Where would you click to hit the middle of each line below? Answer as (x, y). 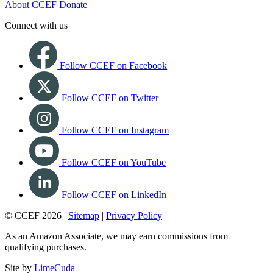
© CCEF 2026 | (37, 216)
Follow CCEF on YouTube (114, 163)
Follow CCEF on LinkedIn (114, 195)
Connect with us (36, 26)
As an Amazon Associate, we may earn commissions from (116, 236)
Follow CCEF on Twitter (110, 98)
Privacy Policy (134, 216)
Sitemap (84, 216)
